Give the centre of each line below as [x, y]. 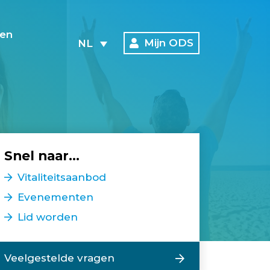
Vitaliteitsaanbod [61, 177]
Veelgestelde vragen [59, 258]
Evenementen [55, 197]
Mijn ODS [168, 43]
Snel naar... [42, 156]
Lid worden [47, 217]
